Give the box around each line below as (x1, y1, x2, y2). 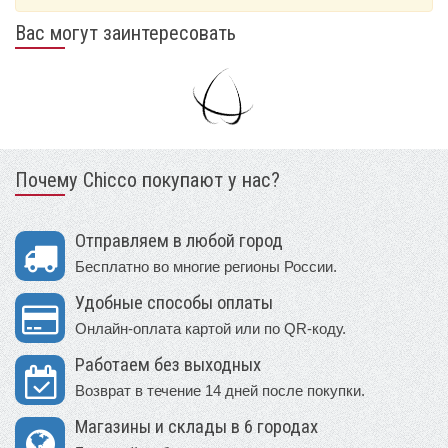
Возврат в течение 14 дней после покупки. (75, 381, 365, 399)
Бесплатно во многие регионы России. (75, 257, 337, 275)
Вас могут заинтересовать (15, 20, 236, 45)
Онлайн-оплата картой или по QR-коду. (75, 319, 346, 337)
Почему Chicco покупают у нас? (15, 167, 280, 192)
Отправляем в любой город (75, 229, 283, 252)
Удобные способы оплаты (75, 291, 273, 314)
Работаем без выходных (75, 353, 261, 376)
